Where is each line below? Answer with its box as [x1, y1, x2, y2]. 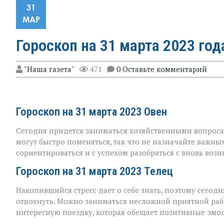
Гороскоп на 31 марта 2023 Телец [16, 164, 173, 177]
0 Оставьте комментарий [116, 63, 207, 74]
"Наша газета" [24, 63, 74, 74]
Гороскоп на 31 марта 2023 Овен [16, 104, 167, 118]
